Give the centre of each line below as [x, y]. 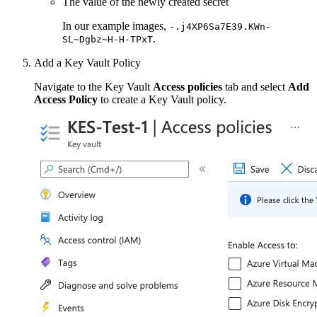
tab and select [255, 86]
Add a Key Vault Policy [87, 62]
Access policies [188, 86]
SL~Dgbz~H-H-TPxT [108, 39]
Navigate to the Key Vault [93, 86]
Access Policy [66, 99]
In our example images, [116, 25]
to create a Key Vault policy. [162, 99]
